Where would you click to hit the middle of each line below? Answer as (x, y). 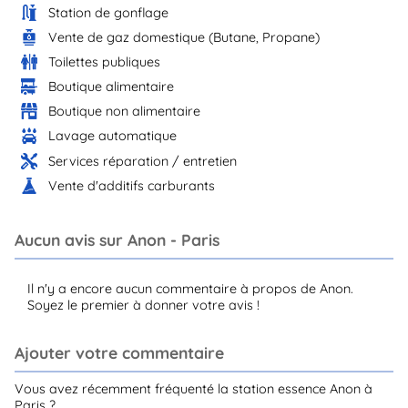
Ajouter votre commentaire (119, 352)
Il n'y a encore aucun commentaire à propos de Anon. (191, 289)
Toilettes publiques (105, 61)
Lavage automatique (113, 136)
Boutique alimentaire (112, 87)
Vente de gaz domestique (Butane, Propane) (184, 37)
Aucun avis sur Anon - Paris (117, 240)
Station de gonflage (109, 12)
